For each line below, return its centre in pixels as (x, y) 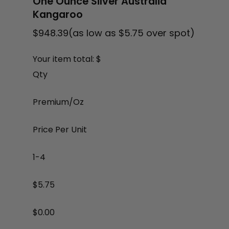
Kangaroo (58, 15)
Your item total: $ (67, 59)
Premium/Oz (58, 102)
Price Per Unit (60, 130)
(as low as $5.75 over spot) (132, 33)
